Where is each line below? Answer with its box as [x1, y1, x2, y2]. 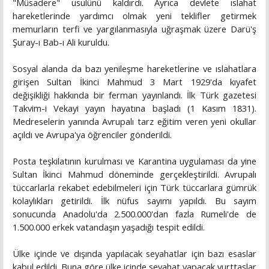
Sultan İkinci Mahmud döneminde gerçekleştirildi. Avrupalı [13, 168, 256, 181]
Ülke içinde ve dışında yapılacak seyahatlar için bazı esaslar [13, 247, 256, 260]
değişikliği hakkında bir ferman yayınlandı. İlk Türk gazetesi [13, 89, 256, 101]
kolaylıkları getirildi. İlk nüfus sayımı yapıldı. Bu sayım [13, 195, 256, 207]
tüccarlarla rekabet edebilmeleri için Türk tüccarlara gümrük [13, 181, 256, 194]
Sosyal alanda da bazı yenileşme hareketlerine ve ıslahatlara [13, 62, 256, 75]
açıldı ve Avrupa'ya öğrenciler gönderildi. [13, 128, 172, 141]
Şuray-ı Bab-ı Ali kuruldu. [13, 36, 109, 49]
